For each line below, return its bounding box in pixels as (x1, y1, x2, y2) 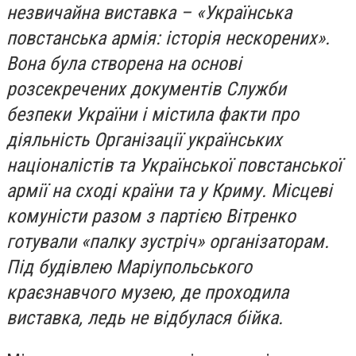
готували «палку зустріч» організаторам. (6, 230, 329, 253)
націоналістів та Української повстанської (6, 154, 342, 176)
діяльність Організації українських (6, 129, 282, 151)
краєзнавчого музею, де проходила (6, 281, 288, 304)
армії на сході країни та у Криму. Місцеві (6, 180, 332, 202)
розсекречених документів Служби (6, 78, 286, 100)
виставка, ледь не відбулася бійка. (6, 307, 288, 329)
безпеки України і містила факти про (6, 103, 299, 126)
